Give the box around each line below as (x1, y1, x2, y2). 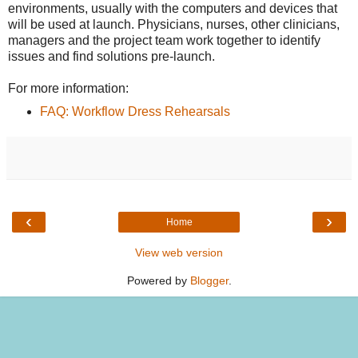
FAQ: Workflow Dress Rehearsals (39, 104, 230, 118)
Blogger (189, 273, 229, 287)
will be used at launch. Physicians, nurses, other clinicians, (8, 17, 340, 31)
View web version (135, 245, 223, 259)
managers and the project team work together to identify (8, 33, 320, 47)
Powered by (126, 273, 190, 287)
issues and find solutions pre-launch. (8, 49, 215, 63)
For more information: (8, 81, 129, 95)
